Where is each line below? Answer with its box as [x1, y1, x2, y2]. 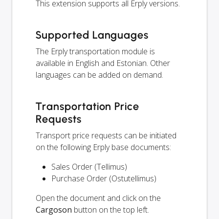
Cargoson [36, 204, 72, 215]
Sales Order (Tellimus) [51, 161, 127, 172]
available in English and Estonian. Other [36, 57, 170, 68]
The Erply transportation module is [36, 45, 155, 57]
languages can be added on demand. [36, 69, 163, 80]
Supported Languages [36, 28, 149, 42]
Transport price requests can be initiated [36, 130, 176, 141]
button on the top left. [72, 204, 149, 215]
